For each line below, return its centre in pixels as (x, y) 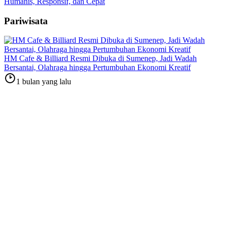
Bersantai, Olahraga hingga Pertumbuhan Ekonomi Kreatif (97, 68)
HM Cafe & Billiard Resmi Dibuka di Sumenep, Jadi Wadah (100, 59)
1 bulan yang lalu (44, 82)
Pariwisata (26, 21)
